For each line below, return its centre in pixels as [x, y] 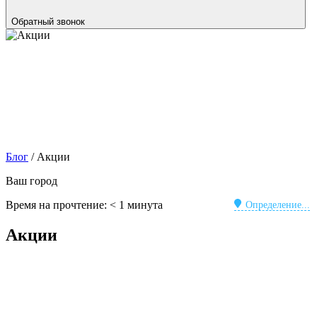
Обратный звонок [48, 22]
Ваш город [31, 181]
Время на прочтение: [56, 205]
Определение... [278, 205]
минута [145, 205]
